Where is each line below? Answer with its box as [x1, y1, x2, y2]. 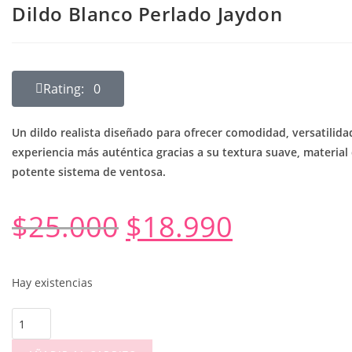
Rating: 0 [43, 80, 101, 97]
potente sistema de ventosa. [12, 164, 166, 179]
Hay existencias [12, 275, 93, 290]
